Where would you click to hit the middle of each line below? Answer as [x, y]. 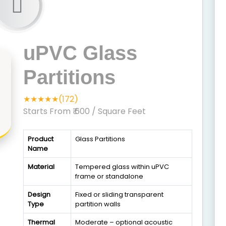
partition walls [98, 204]
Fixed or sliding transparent [119, 194]
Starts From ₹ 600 [58, 111]
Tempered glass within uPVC [122, 167]
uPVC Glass [80, 53]
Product [41, 139]
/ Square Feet [119, 111]
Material [41, 167]
